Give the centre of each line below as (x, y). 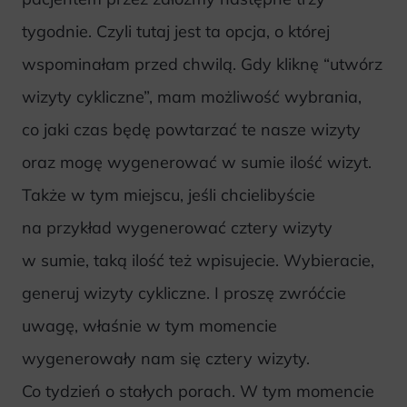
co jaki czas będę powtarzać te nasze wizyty (191, 129)
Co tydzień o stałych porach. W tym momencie (198, 391)
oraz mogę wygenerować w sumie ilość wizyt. (197, 162)
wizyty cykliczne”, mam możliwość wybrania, (192, 96)
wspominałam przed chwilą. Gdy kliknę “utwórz (202, 64)
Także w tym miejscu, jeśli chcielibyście (169, 194)
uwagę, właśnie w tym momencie (149, 325)
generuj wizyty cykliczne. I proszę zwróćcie (184, 293)
